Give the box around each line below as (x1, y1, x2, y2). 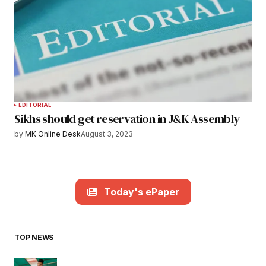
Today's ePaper (103, 185, 179, 198)
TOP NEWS (14, 232, 54, 242)
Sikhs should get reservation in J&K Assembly (14, 110, 240, 128)
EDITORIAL (18, 102, 52, 109)
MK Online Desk (25, 129, 81, 139)
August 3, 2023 (81, 129, 133, 139)
